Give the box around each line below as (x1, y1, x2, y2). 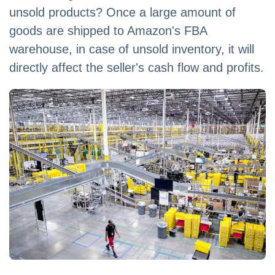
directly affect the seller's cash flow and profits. (9, 61, 264, 74)
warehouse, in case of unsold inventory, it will (9, 42, 254, 56)
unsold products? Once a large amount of (9, 6, 236, 19)
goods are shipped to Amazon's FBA (9, 24, 207, 37)
